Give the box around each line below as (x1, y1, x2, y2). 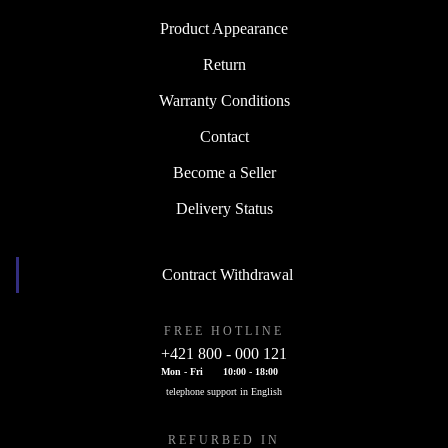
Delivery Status (175, 200, 273, 218)
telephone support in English (166, 386, 282, 398)
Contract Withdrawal (162, 266, 293, 284)
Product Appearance (160, 20, 288, 38)
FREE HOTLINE (164, 324, 284, 339)
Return (202, 56, 246, 74)
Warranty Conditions (158, 92, 290, 110)
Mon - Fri (161, 366, 203, 378)
